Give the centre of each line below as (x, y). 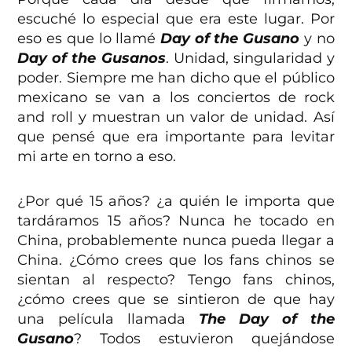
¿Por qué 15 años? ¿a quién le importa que (176, 201)
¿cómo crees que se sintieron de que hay (176, 299)
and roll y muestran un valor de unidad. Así (176, 117)
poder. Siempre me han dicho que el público (176, 77)
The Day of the (267, 319)
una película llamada (108, 319)
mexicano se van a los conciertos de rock (176, 97)
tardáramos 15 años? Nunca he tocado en (176, 220)
